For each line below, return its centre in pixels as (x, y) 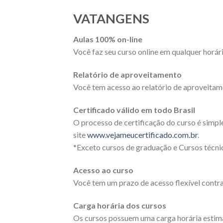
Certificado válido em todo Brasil (134, 110)
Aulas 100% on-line (108, 39)
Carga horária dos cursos (120, 205)
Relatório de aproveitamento (127, 75)
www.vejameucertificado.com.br (142, 134)
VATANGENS (111, 18)
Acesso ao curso (103, 170)
